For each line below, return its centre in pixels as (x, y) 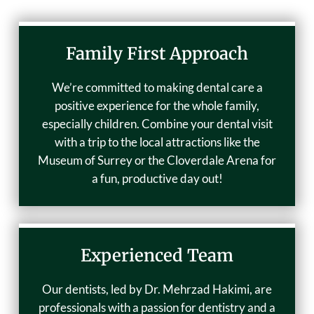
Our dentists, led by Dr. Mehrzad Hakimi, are (157, 289)
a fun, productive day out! (157, 179)
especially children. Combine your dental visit (157, 124)
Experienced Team (157, 256)
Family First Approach (157, 54)
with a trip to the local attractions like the (157, 142)
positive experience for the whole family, (157, 106)
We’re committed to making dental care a (157, 88)
